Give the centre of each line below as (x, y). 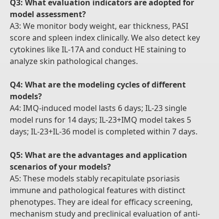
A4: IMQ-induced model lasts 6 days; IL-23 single (98, 108)
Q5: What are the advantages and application (99, 155)
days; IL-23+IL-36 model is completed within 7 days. (104, 131)
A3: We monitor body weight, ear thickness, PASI (99, 26)
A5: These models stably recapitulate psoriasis (95, 178)
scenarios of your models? (60, 167)
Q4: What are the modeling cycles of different (98, 85)
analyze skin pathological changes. (74, 61)
